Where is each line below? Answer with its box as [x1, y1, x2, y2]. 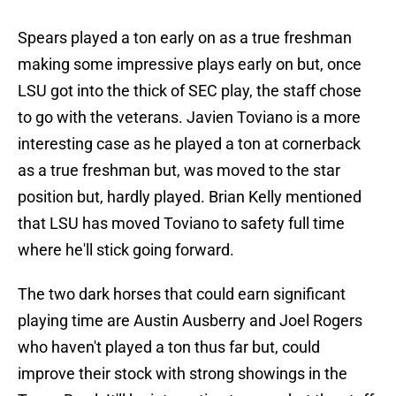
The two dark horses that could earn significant [18, 285, 346, 304]
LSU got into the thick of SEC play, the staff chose [18, 81, 362, 101]
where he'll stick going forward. [18, 240, 234, 260]
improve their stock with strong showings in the [18, 364, 347, 384]
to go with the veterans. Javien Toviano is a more [18, 108, 361, 127]
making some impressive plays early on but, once [18, 55, 362, 74]
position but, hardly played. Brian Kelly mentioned [18, 187, 362, 207]
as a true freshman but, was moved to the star [18, 161, 340, 180]
